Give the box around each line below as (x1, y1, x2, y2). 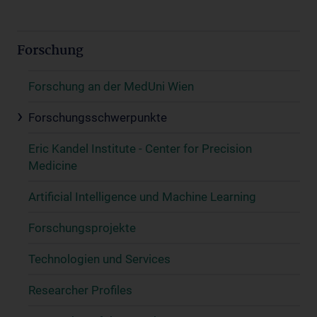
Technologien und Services (28, 252, 171, 266)
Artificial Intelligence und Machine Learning (28, 190, 256, 204)
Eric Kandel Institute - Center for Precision (28, 142, 252, 156)
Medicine (28, 158, 77, 173)
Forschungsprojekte (28, 221, 136, 235)
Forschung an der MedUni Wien (28, 79, 194, 93)
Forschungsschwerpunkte (28, 110, 167, 125)
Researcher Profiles (28, 283, 132, 297)
